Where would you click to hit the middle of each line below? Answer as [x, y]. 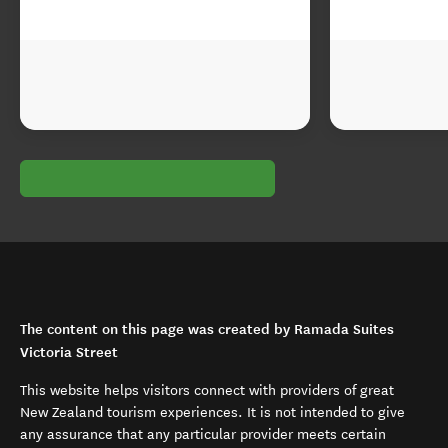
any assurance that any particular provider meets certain [203, 434]
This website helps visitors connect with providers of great [207, 390]
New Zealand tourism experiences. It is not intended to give [212, 412]
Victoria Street [69, 352]
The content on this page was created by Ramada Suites [207, 329]
